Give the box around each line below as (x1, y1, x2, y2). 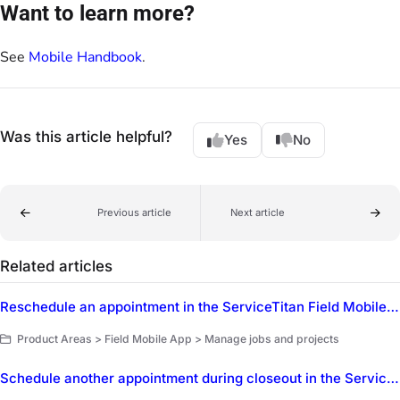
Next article (229, 206, 285, 220)
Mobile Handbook (29, 46, 142, 67)
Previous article (96, 206, 171, 220)
